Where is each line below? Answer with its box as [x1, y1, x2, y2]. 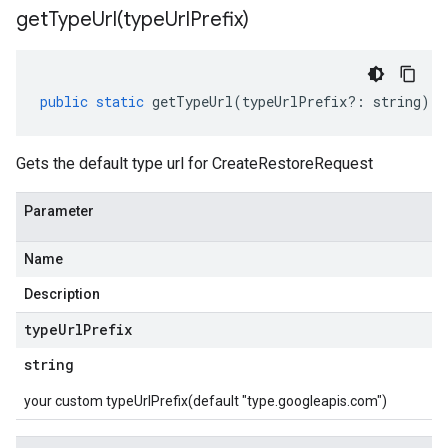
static [96, 92, 144, 111]
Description [24, 286, 100, 302]
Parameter [24, 203, 94, 219]
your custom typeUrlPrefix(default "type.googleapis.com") [24, 393, 387, 409]
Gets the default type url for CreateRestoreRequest [16, 154, 373, 173]
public [40, 92, 88, 111]
